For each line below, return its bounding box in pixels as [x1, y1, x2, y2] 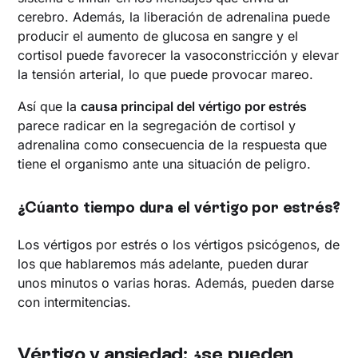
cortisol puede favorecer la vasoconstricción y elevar [18, 46, 340, 63]
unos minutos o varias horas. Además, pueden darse [18, 274, 335, 291]
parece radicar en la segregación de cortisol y [18, 117, 296, 133]
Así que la [18, 97, 82, 114]
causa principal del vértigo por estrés [81, 97, 308, 114]
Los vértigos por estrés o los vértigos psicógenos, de [18, 236, 340, 253]
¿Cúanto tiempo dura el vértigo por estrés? [18, 197, 340, 217]
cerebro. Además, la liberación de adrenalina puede [18, 8, 331, 25]
